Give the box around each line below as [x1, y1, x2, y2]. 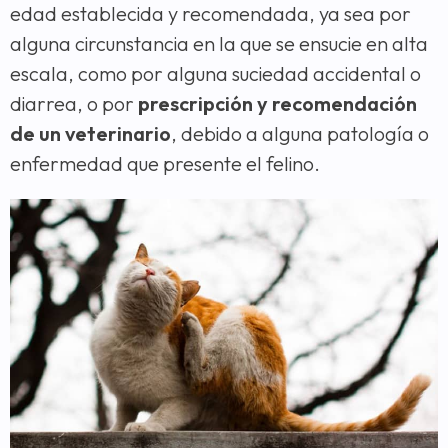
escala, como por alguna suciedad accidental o [10, 60, 421, 86]
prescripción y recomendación [138, 90, 417, 116]
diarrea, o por [10, 90, 138, 116]
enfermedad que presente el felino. [10, 150, 320, 176]
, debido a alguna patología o [171, 120, 429, 146]
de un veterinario [10, 120, 171, 146]
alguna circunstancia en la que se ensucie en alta [10, 30, 428, 56]
